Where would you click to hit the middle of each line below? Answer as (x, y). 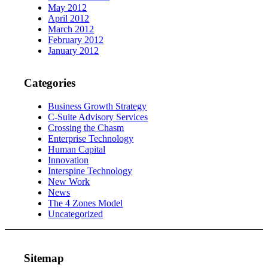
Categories (50, 83)
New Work (69, 182)
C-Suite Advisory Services (98, 117)
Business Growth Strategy (98, 106)
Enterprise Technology (91, 139)
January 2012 (74, 50)
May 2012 (68, 7)
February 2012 (76, 39)
